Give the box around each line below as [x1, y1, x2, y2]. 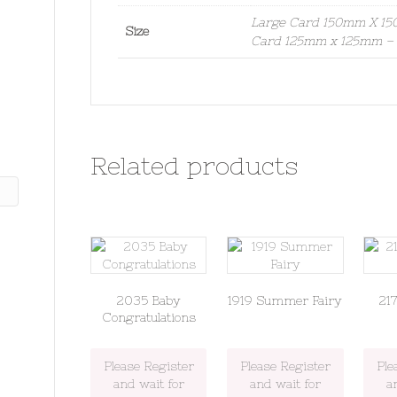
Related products [90, 152, 298, 181]
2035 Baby [116, 293, 182, 308]
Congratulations [101, 310, 196, 325]
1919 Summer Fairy [228, 293, 343, 308]
